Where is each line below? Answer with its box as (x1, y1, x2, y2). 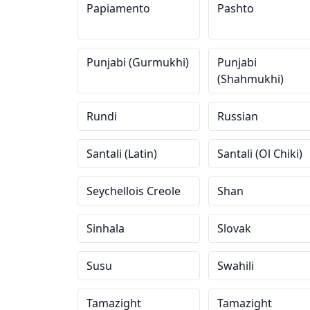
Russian (217, 109, 258, 124)
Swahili (217, 258, 254, 273)
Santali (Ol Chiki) (217, 146, 302, 161)
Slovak (217, 221, 251, 236)
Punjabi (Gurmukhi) (86, 55, 189, 70)
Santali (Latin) (86, 146, 157, 161)
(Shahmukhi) (217, 71, 284, 86)
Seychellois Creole (86, 183, 181, 199)
